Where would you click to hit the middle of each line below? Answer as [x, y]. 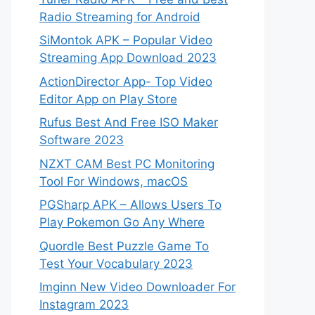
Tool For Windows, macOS [114, 181]
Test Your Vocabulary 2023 [116, 263]
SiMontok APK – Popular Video [126, 40]
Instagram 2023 [84, 304]
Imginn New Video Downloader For [137, 287]
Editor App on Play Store [108, 99]
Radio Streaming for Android [120, 17]
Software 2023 [82, 140]
